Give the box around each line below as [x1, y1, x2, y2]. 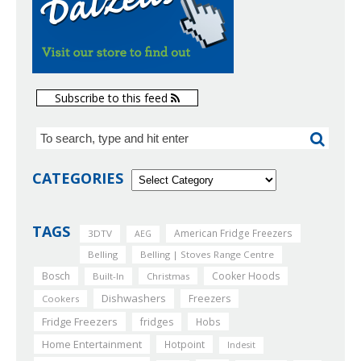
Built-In [93, 269, 124, 282]
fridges [140, 314, 173, 329]
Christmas [147, 269, 189, 282]
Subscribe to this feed [55, 89, 171, 106]
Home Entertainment [42, 336, 142, 351]
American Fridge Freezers [174, 226, 293, 240]
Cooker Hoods [212, 268, 280, 283]
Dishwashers [102, 290, 166, 305]
